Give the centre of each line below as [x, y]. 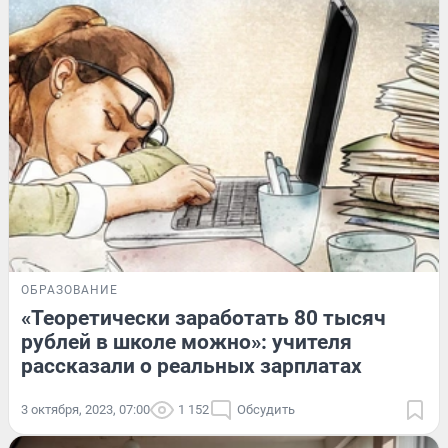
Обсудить [266, 410]
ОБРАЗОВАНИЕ [69, 290]
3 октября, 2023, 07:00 [85, 410]
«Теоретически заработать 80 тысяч [203, 318]
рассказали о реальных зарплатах [191, 366]
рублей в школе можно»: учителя [186, 342]
